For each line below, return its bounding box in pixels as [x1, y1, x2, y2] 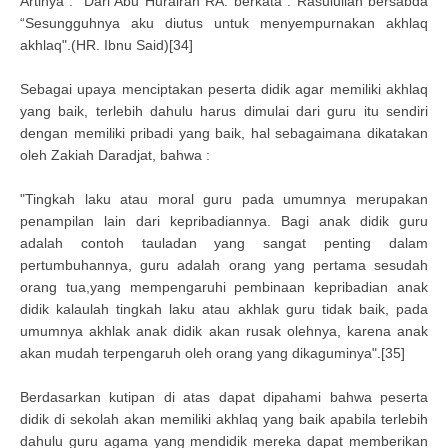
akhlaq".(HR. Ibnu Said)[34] [20, 37, 193, 53]
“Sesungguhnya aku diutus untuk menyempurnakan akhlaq [20, 15, 428, 31]
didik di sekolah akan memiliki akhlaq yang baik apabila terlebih [20, 411, 428, 427]
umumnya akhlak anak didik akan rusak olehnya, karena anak [20, 323, 428, 339]
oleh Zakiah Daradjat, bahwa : [20, 147, 210, 163]
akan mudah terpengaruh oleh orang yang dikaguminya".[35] [20, 345, 405, 361]
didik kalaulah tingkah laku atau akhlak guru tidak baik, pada [20, 301, 428, 317]
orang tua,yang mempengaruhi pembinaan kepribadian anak [20, 279, 428, 295]
